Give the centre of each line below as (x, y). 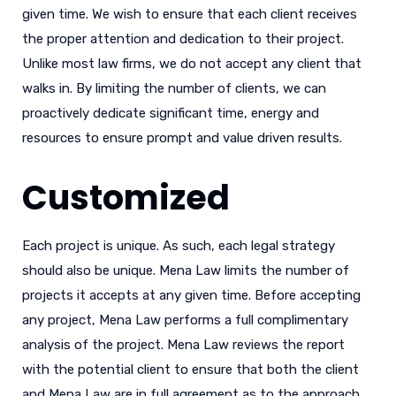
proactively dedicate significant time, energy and (171, 113)
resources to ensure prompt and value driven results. (182, 137)
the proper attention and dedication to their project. (183, 38)
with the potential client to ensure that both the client (190, 369)
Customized (126, 197)
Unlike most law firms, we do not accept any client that (192, 63)
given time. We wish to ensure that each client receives (190, 14)
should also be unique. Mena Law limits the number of (186, 270)
